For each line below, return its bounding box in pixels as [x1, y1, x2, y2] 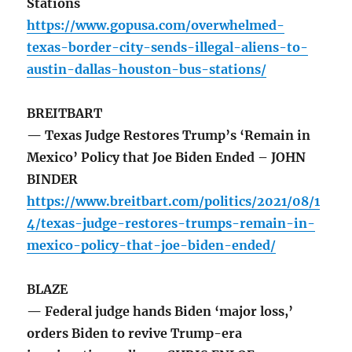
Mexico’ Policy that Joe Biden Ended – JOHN [27, 149, 306, 166]
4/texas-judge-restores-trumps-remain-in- [27, 215, 316, 232]
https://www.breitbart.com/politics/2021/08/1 [27, 193, 321, 210]
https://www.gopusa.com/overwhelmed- [27, 17, 285, 34]
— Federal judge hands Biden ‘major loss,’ [27, 303, 294, 320]
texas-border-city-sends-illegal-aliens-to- [27, 39, 309, 56]
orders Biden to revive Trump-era [27, 325, 243, 342]
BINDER [27, 171, 79, 188]
